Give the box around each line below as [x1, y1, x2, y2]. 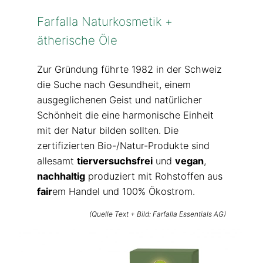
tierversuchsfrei [76, 155, 153, 167]
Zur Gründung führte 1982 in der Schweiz [36, 63, 222, 76]
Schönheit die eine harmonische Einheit [36, 109, 214, 122]
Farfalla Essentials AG [153, 210, 224, 219]
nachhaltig [36, 170, 85, 183]
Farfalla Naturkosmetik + [36, 14, 173, 29]
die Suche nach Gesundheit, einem [36, 79, 191, 91]
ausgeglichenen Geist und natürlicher [36, 94, 202, 106]
